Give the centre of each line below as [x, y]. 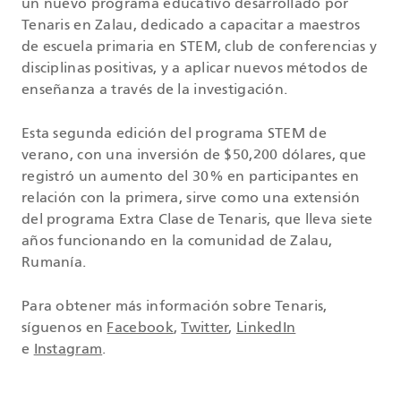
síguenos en [64, 329]
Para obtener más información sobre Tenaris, [175, 307]
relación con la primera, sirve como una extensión [191, 199]
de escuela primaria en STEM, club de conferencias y [199, 48]
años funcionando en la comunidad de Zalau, [177, 242]
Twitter [205, 329]
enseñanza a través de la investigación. [155, 91]
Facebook [140, 329]
